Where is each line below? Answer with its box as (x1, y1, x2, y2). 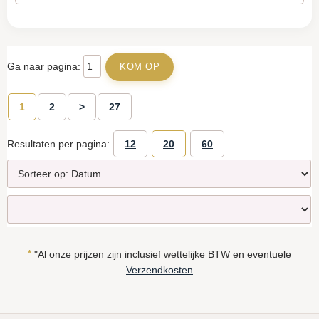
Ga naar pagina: (7, 60, 83, 72)
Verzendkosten (126, 263, 193, 276)
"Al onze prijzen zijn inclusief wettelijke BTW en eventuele (31, 248, 291, 260)
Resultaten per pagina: (7, 137, 113, 150)
